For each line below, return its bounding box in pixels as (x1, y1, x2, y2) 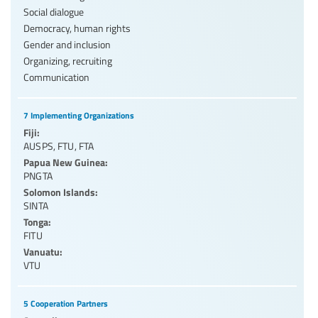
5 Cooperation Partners (23, 297, 108, 309)
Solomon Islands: (23, 184, 98, 199)
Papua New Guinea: (23, 154, 108, 169)
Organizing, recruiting (23, 53, 112, 67)
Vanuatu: (23, 243, 62, 258)
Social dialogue (23, 4, 84, 18)
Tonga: (23, 214, 51, 229)
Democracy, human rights (23, 21, 131, 35)
